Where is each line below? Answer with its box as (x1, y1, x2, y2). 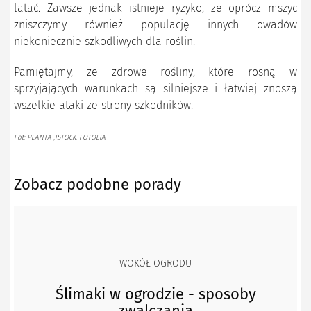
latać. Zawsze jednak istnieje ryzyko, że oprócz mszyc (14, 1, 297, 15)
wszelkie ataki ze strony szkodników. (14, 99, 193, 112)
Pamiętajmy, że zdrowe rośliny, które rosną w (14, 65, 297, 79)
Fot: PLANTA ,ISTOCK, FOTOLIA (14, 133, 106, 142)
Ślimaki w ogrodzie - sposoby (55, 285, 256, 304)
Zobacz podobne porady (14, 175, 181, 194)
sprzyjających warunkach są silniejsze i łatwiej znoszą (14, 82, 297, 96)
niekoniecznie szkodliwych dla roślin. (14, 35, 195, 49)
